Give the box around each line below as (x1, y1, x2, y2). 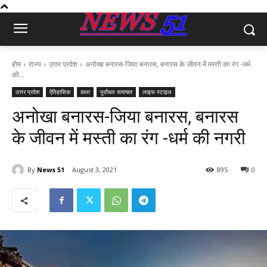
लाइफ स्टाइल (142, 88, 172, 96)
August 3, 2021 (72, 165, 117, 175)
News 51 (37, 164, 64, 174)
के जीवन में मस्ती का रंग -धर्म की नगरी (12, 128, 246, 148)
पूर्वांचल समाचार (100, 88, 132, 96)
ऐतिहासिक (49, 88, 70, 96)
